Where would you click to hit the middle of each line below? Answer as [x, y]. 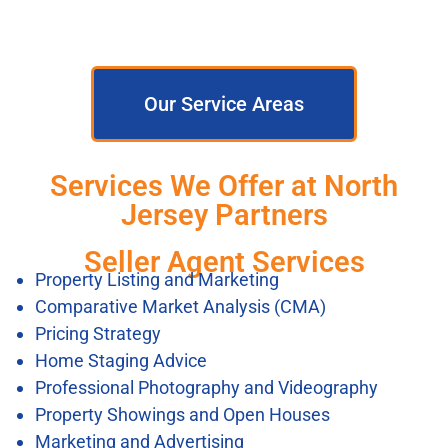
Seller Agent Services [224, 261]
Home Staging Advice [121, 360]
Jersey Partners [224, 214]
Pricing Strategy [98, 333]
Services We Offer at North [224, 185]
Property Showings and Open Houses [182, 414]
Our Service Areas [224, 103]
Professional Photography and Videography [206, 387]
